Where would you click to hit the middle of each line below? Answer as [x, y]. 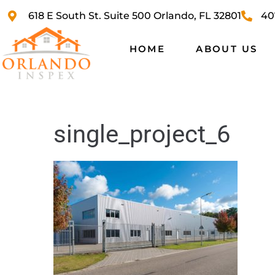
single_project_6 [142, 134]
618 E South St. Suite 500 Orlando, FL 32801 [134, 16]
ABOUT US [227, 49]
